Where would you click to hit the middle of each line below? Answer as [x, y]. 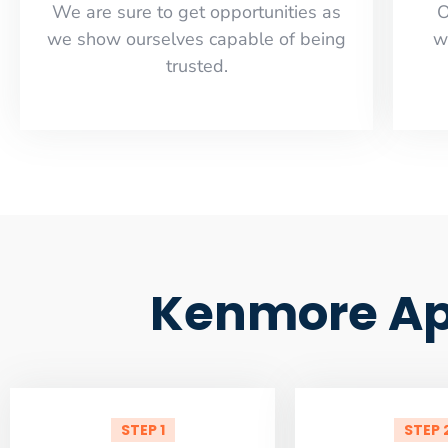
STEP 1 [142, 429]
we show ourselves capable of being [197, 38]
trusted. [196, 65]
